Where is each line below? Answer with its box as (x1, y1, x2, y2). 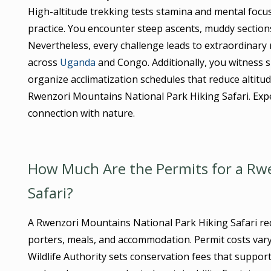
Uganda (59, 55, 96, 69)
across (27, 55, 60, 69)
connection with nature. (27, 106, 135, 120)
